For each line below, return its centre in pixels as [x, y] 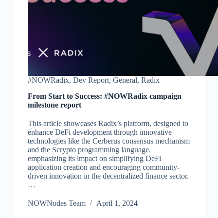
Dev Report [91, 80]
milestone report [54, 105]
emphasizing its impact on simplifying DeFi [94, 159]
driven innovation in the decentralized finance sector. [108, 176]
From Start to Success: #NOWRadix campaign [104, 96]
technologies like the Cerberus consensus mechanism [109, 141]
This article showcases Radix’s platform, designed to [108, 124]
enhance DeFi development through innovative [100, 132]
